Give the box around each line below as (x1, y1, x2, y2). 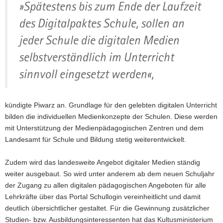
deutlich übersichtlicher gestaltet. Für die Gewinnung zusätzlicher (5, 204, 210, 212)
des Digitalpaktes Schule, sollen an (19, 15, 184, 30)
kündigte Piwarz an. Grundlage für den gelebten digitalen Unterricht (5, 101, 217, 109)
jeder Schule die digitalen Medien (19, 32, 179, 47)
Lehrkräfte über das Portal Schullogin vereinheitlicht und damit (5, 193, 201, 201)
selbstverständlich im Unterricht (19, 49, 174, 64)
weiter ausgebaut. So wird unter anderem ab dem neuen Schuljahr (5, 170, 215, 178)
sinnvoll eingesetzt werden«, (19, 66, 154, 81)
